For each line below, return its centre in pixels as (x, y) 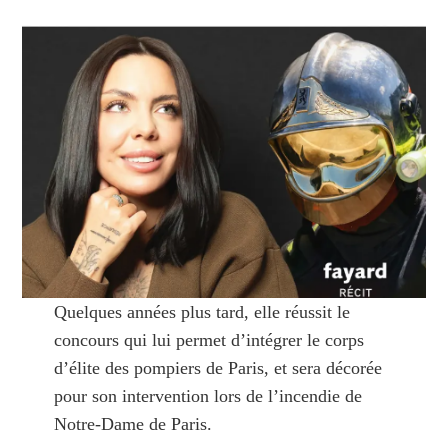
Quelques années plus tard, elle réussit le (201, 311)
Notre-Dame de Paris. (132, 423)
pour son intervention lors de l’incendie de (207, 395)
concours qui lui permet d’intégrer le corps (208, 339)
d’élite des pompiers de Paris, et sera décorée (217, 367)
